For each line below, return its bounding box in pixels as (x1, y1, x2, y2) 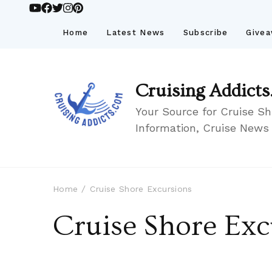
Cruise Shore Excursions (90, 183, 192, 194)
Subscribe (183, 28, 228, 37)
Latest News (106, 28, 165, 37)
